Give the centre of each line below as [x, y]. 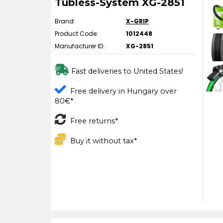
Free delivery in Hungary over [123, 91]
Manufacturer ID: [80, 46]
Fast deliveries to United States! [127, 71]
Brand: [65, 21]
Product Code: [76, 34]
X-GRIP [137, 21]
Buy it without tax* [104, 141]
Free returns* [94, 121]
